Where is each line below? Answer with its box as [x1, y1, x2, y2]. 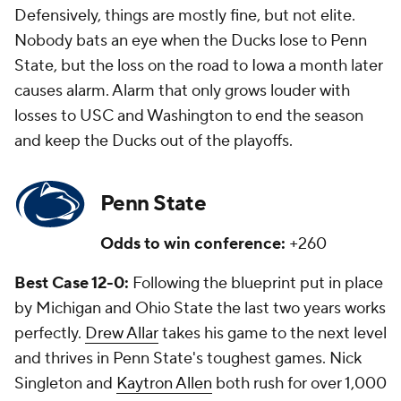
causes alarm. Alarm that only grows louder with [14, 81, 350, 102]
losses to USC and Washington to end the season [14, 106, 363, 127]
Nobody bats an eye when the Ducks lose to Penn [14, 30, 367, 52]
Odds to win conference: [100, 234, 286, 255]
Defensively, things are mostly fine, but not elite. [14, 5, 355, 27]
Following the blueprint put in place [129, 273, 383, 294]
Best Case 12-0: [14, 273, 129, 294]
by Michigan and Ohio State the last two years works [14, 298, 386, 320]
